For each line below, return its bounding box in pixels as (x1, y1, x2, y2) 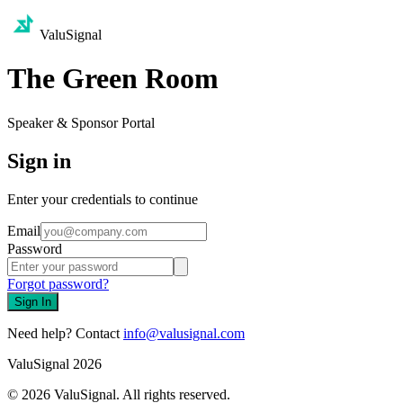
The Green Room (7, 62, 219, 95)
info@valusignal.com (123, 325, 245, 341)
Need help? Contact (7, 325, 120, 341)
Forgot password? (7, 275, 109, 291)
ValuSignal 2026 (7, 355, 102, 372)
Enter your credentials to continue (7, 191, 198, 207)
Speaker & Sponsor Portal (7, 114, 155, 130)
